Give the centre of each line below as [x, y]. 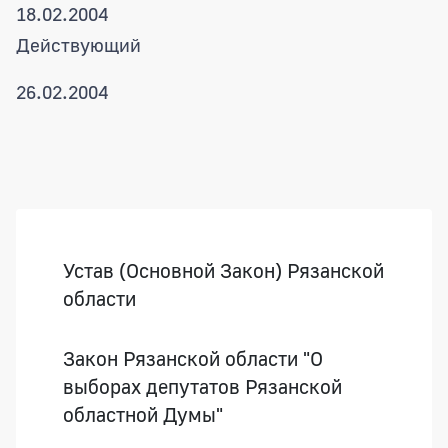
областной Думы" [143, 413]
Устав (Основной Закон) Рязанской [223, 269]
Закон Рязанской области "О [193, 357]
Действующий [78, 44]
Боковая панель [102, 222]
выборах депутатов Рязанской [202, 385]
